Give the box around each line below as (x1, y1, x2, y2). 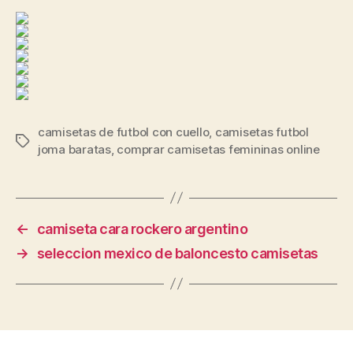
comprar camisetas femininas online (117, 141, 320, 157)
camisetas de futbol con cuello (38, 124, 210, 139)
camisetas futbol (214, 124, 309, 139)
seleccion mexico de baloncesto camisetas (36, 244, 318, 262)
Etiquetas (15, 133, 69, 149)
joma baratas (38, 141, 111, 157)
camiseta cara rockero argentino (36, 220, 248, 237)
